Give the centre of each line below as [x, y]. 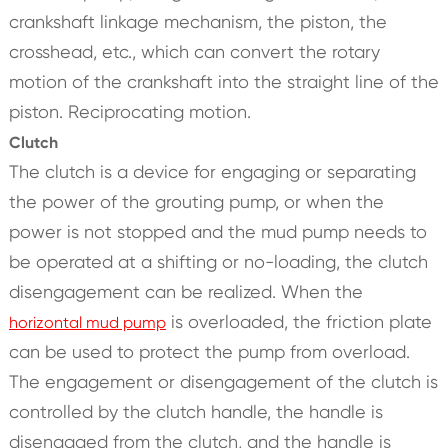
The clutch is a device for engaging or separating [212, 171]
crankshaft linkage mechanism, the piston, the [197, 21]
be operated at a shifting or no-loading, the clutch [218, 261]
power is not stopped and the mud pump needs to [217, 231]
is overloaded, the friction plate [298, 321]
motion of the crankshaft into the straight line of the [223, 81]
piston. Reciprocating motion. [129, 111]
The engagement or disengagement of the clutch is [223, 381]
